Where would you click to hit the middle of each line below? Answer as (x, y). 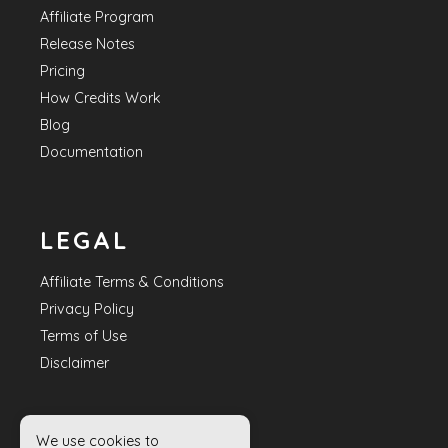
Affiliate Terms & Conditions (132, 282)
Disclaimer (74, 363)
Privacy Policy (87, 309)
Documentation (91, 152)
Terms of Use (83, 336)
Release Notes (87, 44)
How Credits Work (100, 98)
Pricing (62, 71)
